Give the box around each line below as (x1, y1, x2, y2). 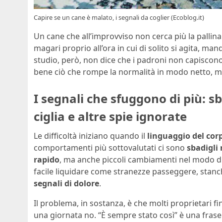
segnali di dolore (34, 178, 99, 189)
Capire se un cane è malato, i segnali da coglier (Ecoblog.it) (34, 12, 204, 22)
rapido (34, 154, 59, 166)
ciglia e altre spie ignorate (34, 108, 187, 124)
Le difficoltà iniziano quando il (34, 130, 147, 142)
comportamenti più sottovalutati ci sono (34, 142, 187, 154)
